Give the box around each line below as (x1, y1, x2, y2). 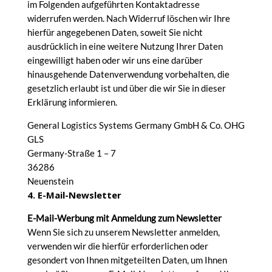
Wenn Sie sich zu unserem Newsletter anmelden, (27, 226, 220, 237)
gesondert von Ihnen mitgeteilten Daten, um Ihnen (27, 254, 227, 265)
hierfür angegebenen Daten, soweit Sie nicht (27, 27, 203, 38)
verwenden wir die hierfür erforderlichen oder (27, 240, 208, 251)
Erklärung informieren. (27, 97, 117, 107)
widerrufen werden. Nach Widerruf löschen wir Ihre (27, 13, 230, 24)
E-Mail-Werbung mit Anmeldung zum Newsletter (27, 212, 222, 223)
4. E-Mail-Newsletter (27, 189, 121, 201)
